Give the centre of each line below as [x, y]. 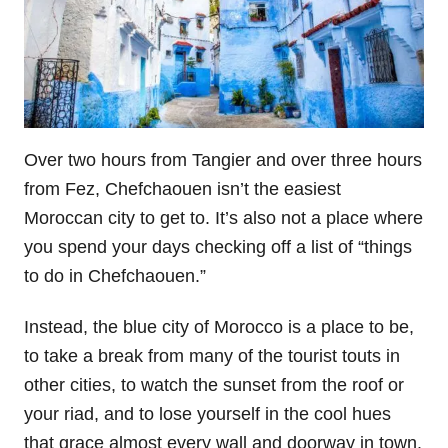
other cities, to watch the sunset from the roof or [214, 385]
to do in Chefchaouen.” [115, 276]
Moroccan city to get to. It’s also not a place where [223, 218]
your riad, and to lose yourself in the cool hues [207, 414]
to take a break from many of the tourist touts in [212, 356]
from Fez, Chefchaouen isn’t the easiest [182, 189]
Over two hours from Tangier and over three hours [223, 160]
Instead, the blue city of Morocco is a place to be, [219, 327]
